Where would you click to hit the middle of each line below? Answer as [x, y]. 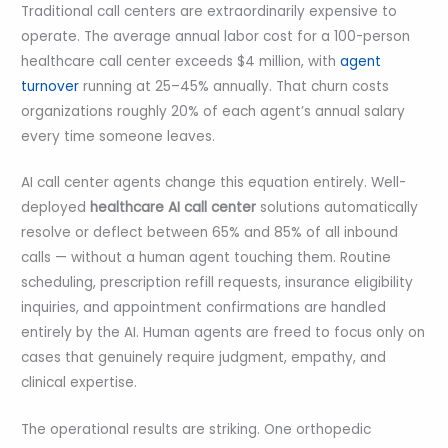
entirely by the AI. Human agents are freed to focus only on [223, 333]
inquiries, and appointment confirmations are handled [204, 308]
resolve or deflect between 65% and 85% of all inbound [210, 233]
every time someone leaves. [118, 136]
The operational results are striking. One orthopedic [196, 430]
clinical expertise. [79, 383]
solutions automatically [337, 208]
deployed [56, 208]
